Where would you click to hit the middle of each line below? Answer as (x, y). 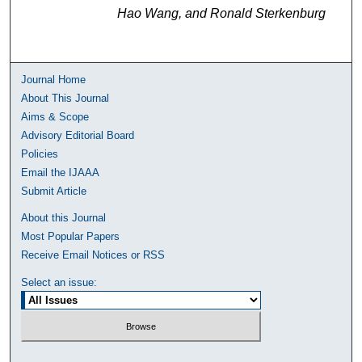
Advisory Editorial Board (78, 135)
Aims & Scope (55, 116)
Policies (40, 154)
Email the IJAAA (61, 172)
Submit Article (54, 191)
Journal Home (54, 79)
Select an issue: (59, 282)
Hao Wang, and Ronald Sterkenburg (221, 13)
